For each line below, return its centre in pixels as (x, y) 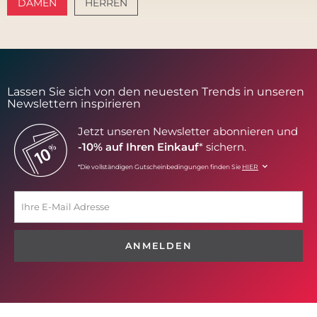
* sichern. (223, 146)
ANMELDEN (158, 246)
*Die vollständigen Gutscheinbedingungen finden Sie (160, 166)
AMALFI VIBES (66, 42)
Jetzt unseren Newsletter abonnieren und (188, 131)
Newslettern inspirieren (74, 103)
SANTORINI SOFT (204, 42)
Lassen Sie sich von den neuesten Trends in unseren (156, 91)
